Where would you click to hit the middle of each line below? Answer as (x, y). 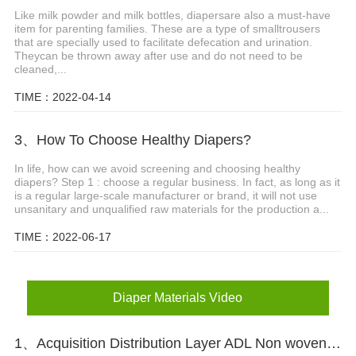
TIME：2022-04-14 (62, 97)
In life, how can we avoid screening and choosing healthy (157, 168)
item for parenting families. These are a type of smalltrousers (167, 29)
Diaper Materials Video (178, 297)
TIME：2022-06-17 (62, 236)
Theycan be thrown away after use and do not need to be (158, 56)
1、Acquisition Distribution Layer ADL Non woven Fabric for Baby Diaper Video (333, 343)
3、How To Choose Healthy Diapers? (132, 140)
